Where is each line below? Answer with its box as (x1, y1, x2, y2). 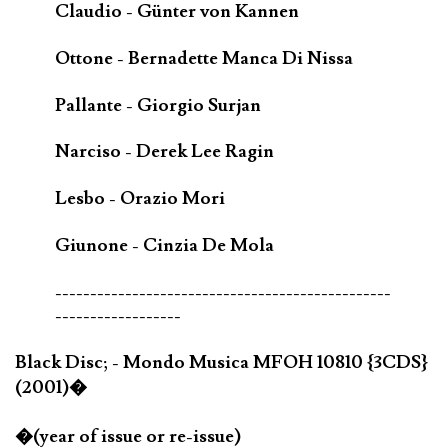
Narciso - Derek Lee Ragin (55, 140, 274, 164)
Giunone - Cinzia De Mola (55, 234, 274, 258)
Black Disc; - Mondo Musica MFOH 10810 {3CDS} (15, 351, 428, 375)
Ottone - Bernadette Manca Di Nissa (55, 46, 353, 70)
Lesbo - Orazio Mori (55, 187, 225, 211)
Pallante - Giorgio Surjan (55, 93, 261, 117)
